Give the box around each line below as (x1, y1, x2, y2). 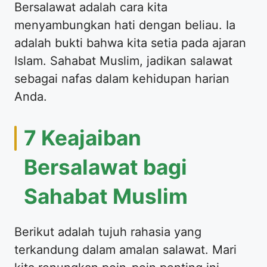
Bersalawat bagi (24, 154, 187, 179)
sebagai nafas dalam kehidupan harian (14, 71, 229, 86)
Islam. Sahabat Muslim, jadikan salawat (14, 53, 232, 68)
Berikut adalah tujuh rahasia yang (14, 224, 201, 239)
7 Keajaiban (24, 125, 141, 150)
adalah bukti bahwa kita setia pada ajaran (14, 35, 246, 50)
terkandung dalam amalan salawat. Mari (14, 242, 237, 257)
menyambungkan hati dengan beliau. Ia (14, 17, 235, 32)
